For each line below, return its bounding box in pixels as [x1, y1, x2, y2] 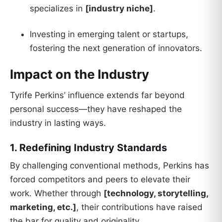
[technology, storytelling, [104, 188, 208, 198]
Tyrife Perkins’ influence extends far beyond [10, 90, 185, 101]
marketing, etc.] [10, 202, 76, 212]
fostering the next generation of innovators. [30, 43, 202, 53]
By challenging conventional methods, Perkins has [10, 160, 209, 170]
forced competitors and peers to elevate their [10, 174, 190, 184]
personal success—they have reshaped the [10, 104, 182, 114]
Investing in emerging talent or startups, [30, 29, 188, 39]
